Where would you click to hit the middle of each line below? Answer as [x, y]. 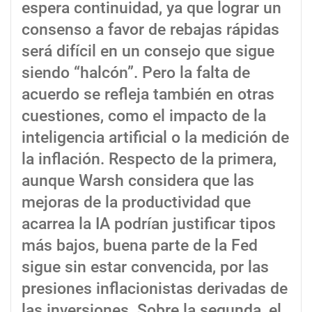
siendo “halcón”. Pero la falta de [136, 72]
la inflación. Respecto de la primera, [149, 159]
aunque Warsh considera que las [138, 180]
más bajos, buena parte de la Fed [140, 245]
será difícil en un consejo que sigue [148, 51]
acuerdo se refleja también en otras [148, 94]
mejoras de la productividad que [136, 202]
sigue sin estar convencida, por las [145, 267]
